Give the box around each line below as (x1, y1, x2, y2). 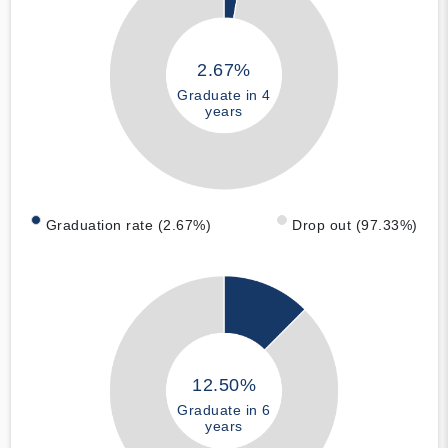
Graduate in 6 (177, 402, 271, 419)
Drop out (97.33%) (292, 217, 418, 234)
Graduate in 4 (177, 86, 271, 103)
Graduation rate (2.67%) (45, 217, 211, 234)
